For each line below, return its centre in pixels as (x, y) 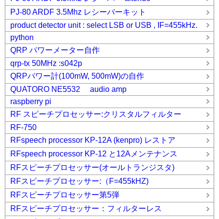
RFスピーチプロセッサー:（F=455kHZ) (79, 181)
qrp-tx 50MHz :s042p (46, 64)
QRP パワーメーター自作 (55, 50)
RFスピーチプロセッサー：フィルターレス (86, 209)
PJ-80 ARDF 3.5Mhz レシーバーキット (78, 12)
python (22, 38)
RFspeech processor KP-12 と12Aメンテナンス (94, 154)
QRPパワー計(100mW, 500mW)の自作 (81, 76)
